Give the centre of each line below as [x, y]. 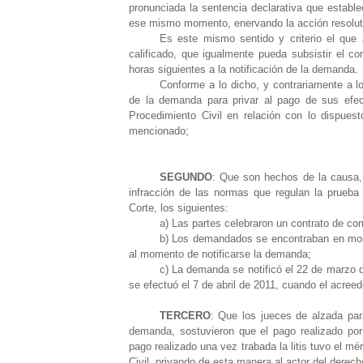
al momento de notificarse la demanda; [220, 254]
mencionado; [159, 130]
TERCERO [185, 315]
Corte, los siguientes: [179, 207]
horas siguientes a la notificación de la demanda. [243, 69]
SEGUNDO [186, 177]
